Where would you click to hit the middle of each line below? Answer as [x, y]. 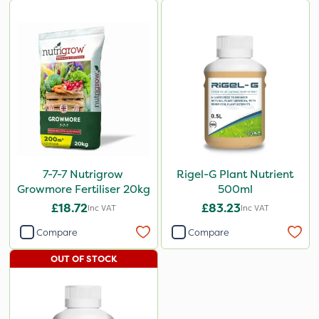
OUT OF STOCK [84, 259]
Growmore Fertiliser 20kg [84, 189]
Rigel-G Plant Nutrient [235, 174]
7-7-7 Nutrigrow [84, 174]
